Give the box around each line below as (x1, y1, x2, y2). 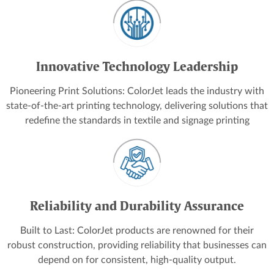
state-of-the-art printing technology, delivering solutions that (6, 100, 268, 111)
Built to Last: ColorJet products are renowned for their (20, 225, 254, 235)
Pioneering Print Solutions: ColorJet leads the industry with (10, 86, 264, 96)
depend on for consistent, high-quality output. (38, 254, 236, 265)
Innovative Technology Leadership (36, 61, 238, 73)
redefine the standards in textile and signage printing (24, 115, 250, 125)
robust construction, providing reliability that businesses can (7, 240, 267, 250)
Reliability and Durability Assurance (30, 200, 244, 213)
